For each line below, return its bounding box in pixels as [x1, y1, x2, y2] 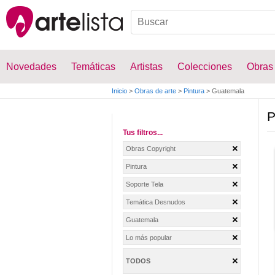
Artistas [130, 61, 163, 72]
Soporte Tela [126, 180, 163, 188]
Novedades [6, 61, 56, 72]
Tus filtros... [123, 128, 163, 137]
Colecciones [177, 61, 232, 72]
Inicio [112, 87, 127, 95]
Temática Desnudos [126, 198, 185, 206]
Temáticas [71, 61, 115, 72]
